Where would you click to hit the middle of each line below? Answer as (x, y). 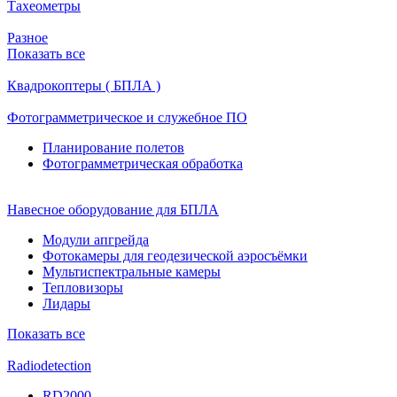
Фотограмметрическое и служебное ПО (127, 117)
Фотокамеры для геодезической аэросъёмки (175, 255)
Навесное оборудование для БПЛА (113, 209)
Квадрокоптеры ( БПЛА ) (84, 85)
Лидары (66, 303)
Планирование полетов (113, 147)
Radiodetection (49, 365)
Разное (27, 37)
